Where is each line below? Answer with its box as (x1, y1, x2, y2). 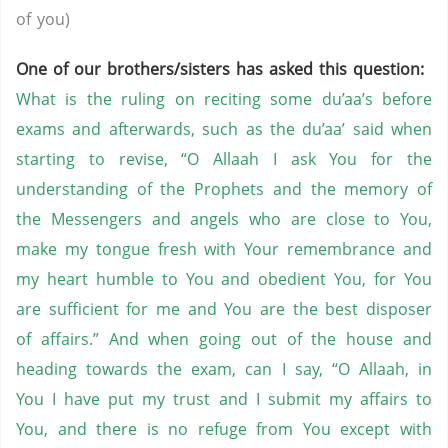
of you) (16, 8, 70, 30)
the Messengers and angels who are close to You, (16, 208, 432, 230)
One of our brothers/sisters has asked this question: (16, 58, 424, 80)
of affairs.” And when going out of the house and (16, 328, 432, 350)
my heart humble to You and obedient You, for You (16, 268, 432, 290)
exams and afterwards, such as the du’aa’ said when (16, 118, 432, 140)
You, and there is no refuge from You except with (16, 418, 432, 440)
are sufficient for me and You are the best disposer (16, 298, 432, 320)
